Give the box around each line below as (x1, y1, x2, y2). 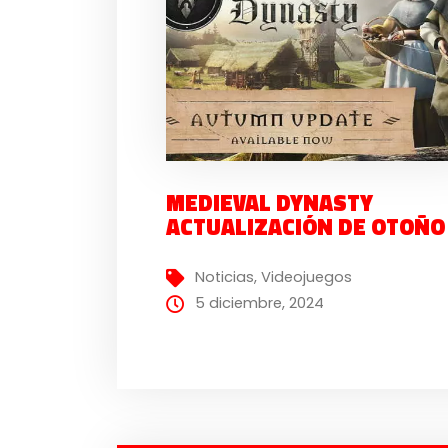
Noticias (195, 267, 255, 288)
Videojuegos (261, 267, 353, 288)
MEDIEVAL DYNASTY (166, 186, 374, 221)
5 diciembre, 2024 (195, 293, 325, 314)
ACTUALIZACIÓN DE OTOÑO (166, 210, 446, 245)
